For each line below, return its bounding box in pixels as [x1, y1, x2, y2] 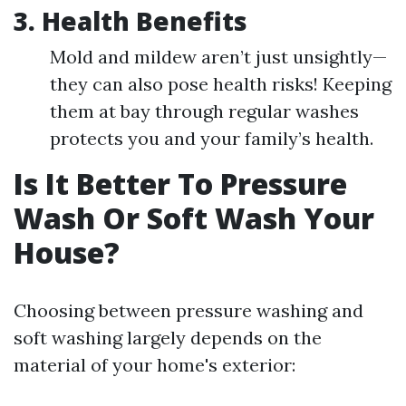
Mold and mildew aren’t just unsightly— [50, 45, 387, 68]
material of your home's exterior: [14, 353, 295, 376]
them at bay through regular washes [50, 100, 359, 122]
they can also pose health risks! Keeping [50, 72, 391, 95]
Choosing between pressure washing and [14, 299, 363, 322]
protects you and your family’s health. [50, 127, 373, 150]
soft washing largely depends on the [14, 326, 322, 349]
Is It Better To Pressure [14, 164, 347, 203]
